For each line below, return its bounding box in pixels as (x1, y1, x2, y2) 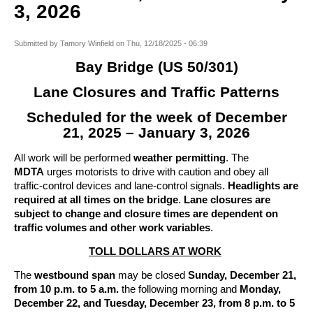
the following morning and (122, 284, 237, 296)
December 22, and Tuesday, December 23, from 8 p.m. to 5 (14, 298, 295, 310)
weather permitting (133, 152, 226, 164)
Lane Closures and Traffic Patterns (34, 84, 279, 101)
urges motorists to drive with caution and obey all (47, 166, 268, 178)
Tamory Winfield (60, 39, 114, 48)
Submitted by (14, 39, 60, 48)
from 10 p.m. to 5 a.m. (14, 284, 122, 296)
